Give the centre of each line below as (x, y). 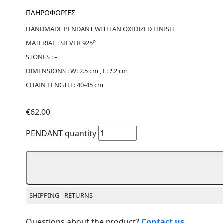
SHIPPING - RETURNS (61, 195)
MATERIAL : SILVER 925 (59, 43)
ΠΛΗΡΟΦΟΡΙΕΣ (51, 13)
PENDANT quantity (61, 134)
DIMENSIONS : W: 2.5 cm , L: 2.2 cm (77, 71)
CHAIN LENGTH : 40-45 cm (64, 85)
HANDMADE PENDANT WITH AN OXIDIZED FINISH (100, 29)
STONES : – (42, 57)
